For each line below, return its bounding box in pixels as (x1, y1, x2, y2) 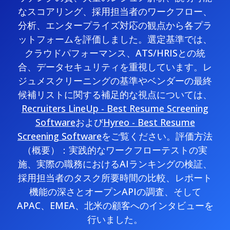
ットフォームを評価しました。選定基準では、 (18, 33, 212, 45)
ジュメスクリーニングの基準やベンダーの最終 (18, 74, 212, 87)
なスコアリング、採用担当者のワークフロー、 (18, 5, 212, 17)
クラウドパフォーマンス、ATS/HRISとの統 (25, 47, 205, 59)
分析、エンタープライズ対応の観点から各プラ (18, 19, 212, 31)
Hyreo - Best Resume (103, 116, 195, 128)
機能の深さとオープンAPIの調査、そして (29, 185, 201, 198)
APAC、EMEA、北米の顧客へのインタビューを (16, 199, 214, 212)
